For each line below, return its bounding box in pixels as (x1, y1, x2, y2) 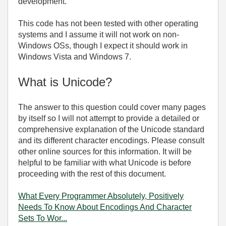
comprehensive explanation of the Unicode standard (18, 125, 204, 134)
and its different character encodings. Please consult (18, 136, 204, 145)
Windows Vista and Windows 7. (18, 52, 131, 61)
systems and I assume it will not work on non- (18, 30, 179, 39)
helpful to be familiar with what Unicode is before (18, 158, 191, 167)
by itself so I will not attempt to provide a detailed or (18, 114, 199, 123)
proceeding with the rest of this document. (18, 169, 166, 178)
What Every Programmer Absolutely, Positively (18, 192, 184, 200)
